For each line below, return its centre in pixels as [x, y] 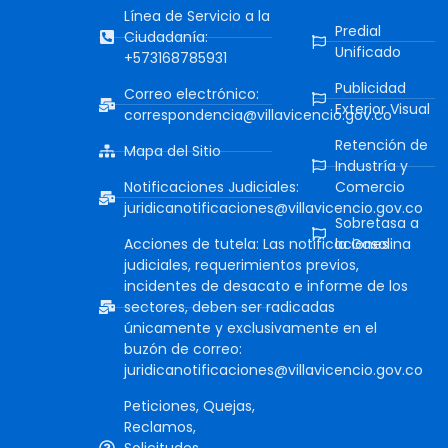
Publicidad [370, 87]
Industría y [371, 165]
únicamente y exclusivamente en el [251, 327]
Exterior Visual [382, 108]
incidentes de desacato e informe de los [266, 285]
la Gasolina [372, 243]
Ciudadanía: [166, 36]
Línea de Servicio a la [197, 15]
